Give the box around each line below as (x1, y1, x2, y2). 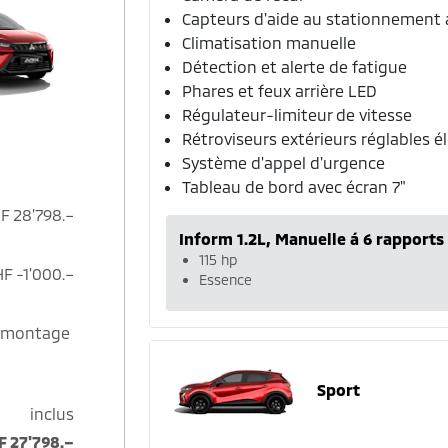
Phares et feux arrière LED (182, 81, 378, 100)
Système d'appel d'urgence (182, 153, 386, 172)
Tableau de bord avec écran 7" (182, 177, 407, 196)
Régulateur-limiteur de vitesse (182, 105, 413, 124)
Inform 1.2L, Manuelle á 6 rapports (179, 229, 445, 248)
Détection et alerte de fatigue (182, 57, 408, 76)
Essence (199, 271, 253, 288)
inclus (30, 404, 75, 424)
